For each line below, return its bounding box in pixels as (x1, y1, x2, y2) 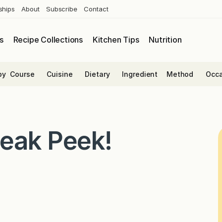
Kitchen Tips (92, 35, 139, 45)
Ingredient (122, 69, 158, 78)
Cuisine (47, 69, 73, 78)
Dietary (85, 69, 110, 78)
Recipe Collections (13, 35, 83, 45)
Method (166, 69, 194, 78)
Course (10, 69, 35, 78)
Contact (84, 4, 109, 13)
